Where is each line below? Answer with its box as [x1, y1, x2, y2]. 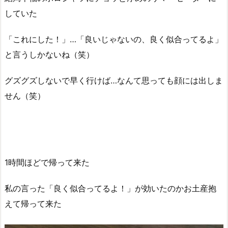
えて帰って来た [5, 198, 62, 209]
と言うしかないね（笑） [5, 49, 94, 60]
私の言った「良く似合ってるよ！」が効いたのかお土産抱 [5, 183, 216, 194]
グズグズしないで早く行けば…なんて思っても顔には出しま [5, 75, 223, 85]
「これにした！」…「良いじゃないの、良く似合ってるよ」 [5, 34, 223, 44]
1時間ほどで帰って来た [5, 157, 90, 168]
